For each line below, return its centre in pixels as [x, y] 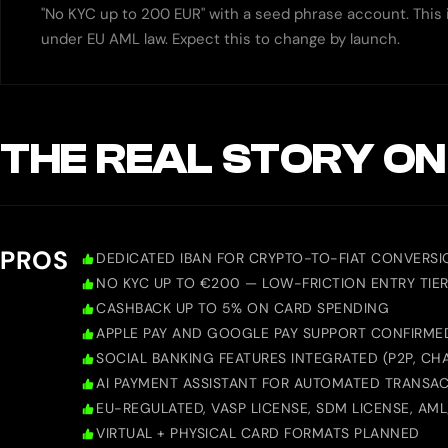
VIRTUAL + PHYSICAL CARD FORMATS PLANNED [258, 433]
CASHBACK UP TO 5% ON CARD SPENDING [242, 308]
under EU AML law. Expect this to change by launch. [220, 39]
